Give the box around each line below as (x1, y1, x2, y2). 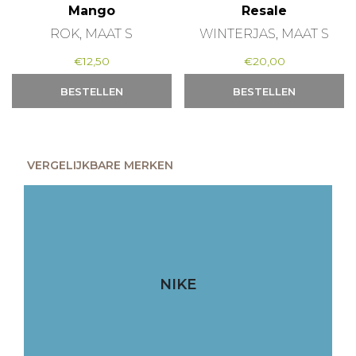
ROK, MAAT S (50, 25, 133, 41)
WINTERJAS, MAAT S (199, 25, 330, 41)
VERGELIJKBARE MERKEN (27, 158, 173, 173)
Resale (242, 2, 288, 18)
